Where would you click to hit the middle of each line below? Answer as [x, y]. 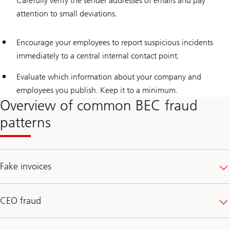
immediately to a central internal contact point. [98, 55]
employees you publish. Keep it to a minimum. [97, 90]
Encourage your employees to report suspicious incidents [115, 42]
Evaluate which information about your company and [109, 76]
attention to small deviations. [67, 13]
